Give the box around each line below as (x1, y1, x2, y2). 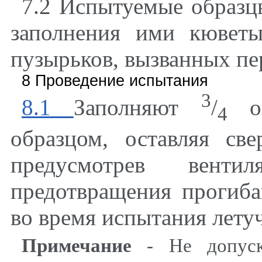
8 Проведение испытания (21, 72, 208, 90)
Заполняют (73, 95, 201, 120)
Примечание (21, 235, 147, 257)
